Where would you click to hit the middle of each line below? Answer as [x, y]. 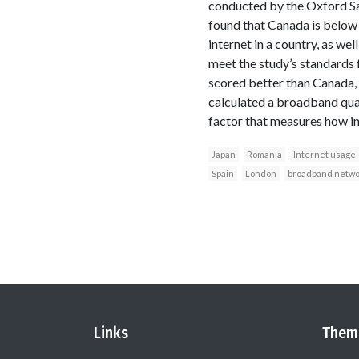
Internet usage [324, 154]
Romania [264, 154]
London [260, 173]
